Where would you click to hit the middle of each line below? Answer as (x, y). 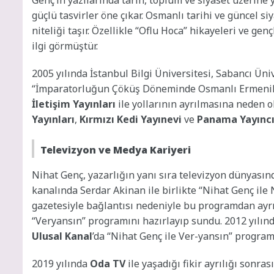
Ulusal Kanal (62, 236)
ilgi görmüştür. (65, 46)
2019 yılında (61, 263)
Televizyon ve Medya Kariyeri (116, 150)
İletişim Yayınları (74, 104)
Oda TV (108, 263)
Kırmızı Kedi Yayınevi (131, 119)
